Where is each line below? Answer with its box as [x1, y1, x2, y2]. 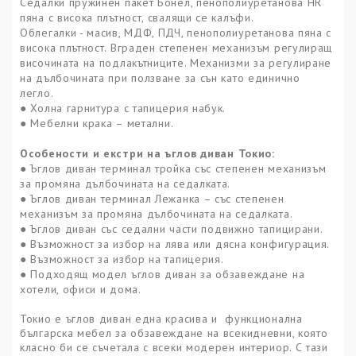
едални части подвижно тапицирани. [126, 222, 323, 237]
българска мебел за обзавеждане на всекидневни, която [20, 326, 328, 341]
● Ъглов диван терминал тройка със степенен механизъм [20, 161, 327, 176]
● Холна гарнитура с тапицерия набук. [20, 101, 226, 116]
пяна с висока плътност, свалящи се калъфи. [20, 10, 254, 25]
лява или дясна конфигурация [164, 237, 327, 252]
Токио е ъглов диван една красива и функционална [20, 311, 303, 327]
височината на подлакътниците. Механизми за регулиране [20, 56, 332, 71]
